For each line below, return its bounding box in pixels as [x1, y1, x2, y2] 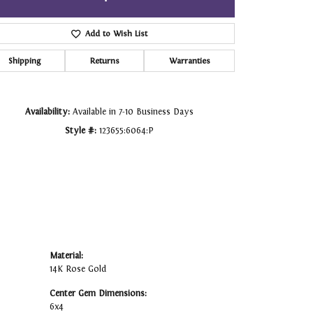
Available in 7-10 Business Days [72, 107, 194, 117]
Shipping [8, 56, 41, 66]
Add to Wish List [85, 29, 147, 39]
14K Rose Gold [50, 264, 106, 275]
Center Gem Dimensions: [50, 289, 147, 299]
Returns [89, 56, 119, 66]
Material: [50, 251, 83, 261]
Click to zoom [160, 25, 212, 36]
